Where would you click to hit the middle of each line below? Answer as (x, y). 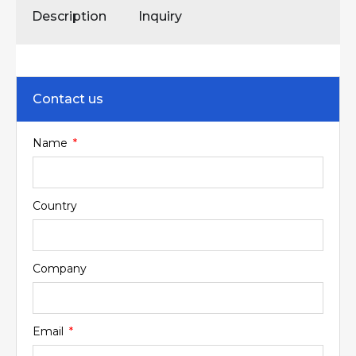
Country (55, 206)
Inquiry (160, 16)
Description (69, 16)
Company (60, 269)
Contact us (68, 99)
